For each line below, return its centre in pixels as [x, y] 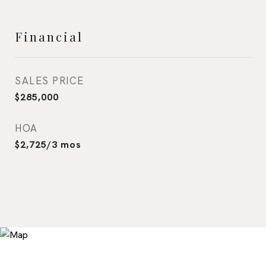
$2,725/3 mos [48, 144]
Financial [49, 36]
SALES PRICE [50, 80]
